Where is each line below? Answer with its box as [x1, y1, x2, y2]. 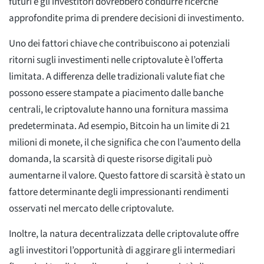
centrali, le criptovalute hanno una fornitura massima [9, 102, 229, 117]
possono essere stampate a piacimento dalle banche [9, 85, 223, 100]
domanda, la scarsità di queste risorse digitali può [9, 151, 212, 166]
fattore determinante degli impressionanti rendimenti [9, 184, 229, 199]
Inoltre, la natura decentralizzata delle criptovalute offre [9, 226, 239, 241]
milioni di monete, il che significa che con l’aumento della [9, 135, 241, 150]
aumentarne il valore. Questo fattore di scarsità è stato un [9, 168, 245, 183]
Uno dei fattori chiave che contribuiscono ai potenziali [9, 36, 230, 51]
